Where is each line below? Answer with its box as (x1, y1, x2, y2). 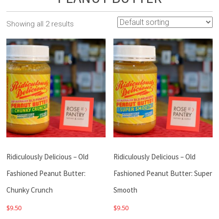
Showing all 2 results (6, 19, 74, 28)
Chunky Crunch (6, 185, 53, 195)
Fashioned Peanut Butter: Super (113, 168, 213, 178)
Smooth (113, 185, 138, 195)
